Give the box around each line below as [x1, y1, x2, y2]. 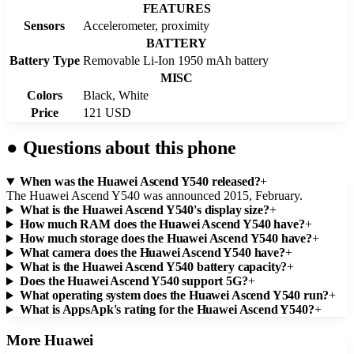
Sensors [24, 18, 65, 32]
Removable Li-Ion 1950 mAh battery [83, 53, 269, 67]
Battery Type [9, 53, 80, 67]
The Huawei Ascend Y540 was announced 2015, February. [6, 189, 303, 203]
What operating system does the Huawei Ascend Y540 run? [19, 288, 330, 303]
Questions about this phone [17, 137, 236, 159]
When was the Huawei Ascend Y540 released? [19, 175, 261, 189]
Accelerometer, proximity [83, 18, 209, 32]
